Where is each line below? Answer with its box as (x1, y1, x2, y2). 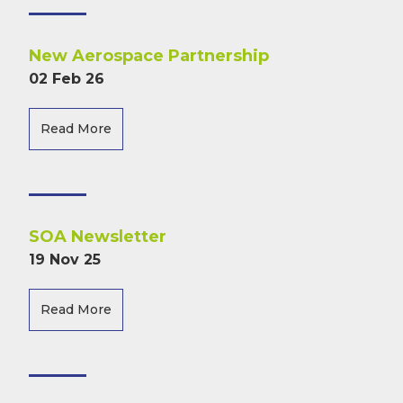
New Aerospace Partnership (29, 46, 269, 66)
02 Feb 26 (29, 70, 104, 87)
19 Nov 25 (29, 251, 101, 268)
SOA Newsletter (29, 227, 166, 246)
